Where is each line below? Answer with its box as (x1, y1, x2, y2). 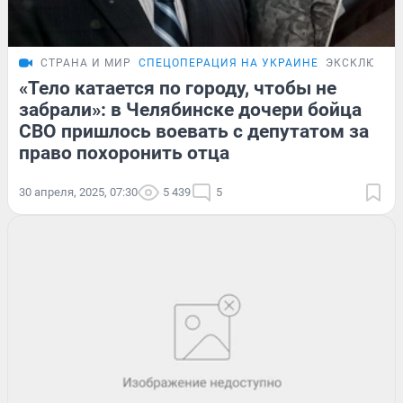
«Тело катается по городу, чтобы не (19, 77, 336, 100)
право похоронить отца (19, 142, 229, 165)
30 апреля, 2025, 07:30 (19, 185, 138, 200)
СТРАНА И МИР (40, 57, 131, 70)
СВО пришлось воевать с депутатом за (19, 121, 369, 143)
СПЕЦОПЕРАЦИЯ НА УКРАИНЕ (139, 57, 318, 70)
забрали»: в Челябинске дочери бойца (19, 99, 362, 121)
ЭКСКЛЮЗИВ (326, 57, 400, 70)
